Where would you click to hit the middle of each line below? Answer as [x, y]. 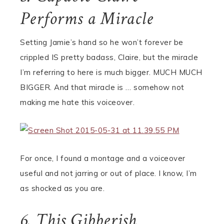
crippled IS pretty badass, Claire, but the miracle [109, 57]
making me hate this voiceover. [77, 102]
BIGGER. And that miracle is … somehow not [102, 87]
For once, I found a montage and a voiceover [103, 158]
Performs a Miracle [87, 19]
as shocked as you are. [62, 188]
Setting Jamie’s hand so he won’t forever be [102, 42]
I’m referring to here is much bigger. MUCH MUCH [111, 72]
